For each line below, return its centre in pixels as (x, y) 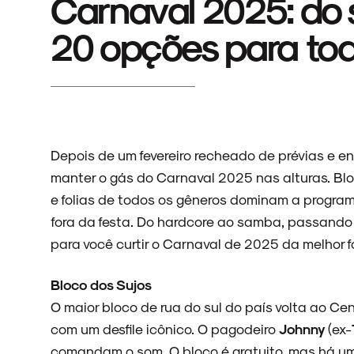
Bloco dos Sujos (101, 284)
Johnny (303, 328)
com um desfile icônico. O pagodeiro (165, 328)
